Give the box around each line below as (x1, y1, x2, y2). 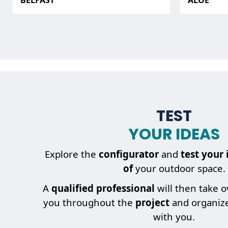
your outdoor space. (132, 162, 225, 175)
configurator (98, 148, 159, 161)
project (135, 196, 172, 209)
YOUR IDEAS (128, 123, 220, 145)
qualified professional (51, 182, 155, 195)
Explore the (44, 148, 99, 161)
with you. (153, 210, 195, 223)
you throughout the (43, 196, 135, 209)
